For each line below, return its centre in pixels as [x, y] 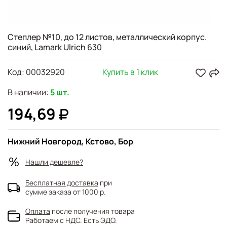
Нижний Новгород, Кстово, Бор [70, 141]
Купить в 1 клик [130, 72]
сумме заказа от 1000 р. [66, 192]
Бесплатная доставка [62, 183]
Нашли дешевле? [54, 162]
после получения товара [93, 211]
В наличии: [28, 92]
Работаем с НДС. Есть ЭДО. [71, 220]
